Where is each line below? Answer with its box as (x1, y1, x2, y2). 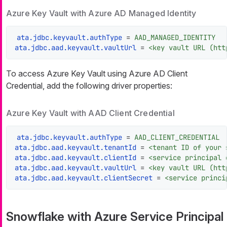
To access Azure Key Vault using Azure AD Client (6, 68, 187, 79)
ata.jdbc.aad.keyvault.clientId (15, 153, 136, 163)
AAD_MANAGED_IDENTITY (134, 33, 215, 43)
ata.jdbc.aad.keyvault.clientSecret (15, 173, 153, 183)
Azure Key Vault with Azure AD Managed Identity (6, 8, 197, 19)
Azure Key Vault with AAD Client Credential (6, 108, 175, 119)
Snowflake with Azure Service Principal (6, 209, 223, 224)
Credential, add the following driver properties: (6, 81, 172, 91)
